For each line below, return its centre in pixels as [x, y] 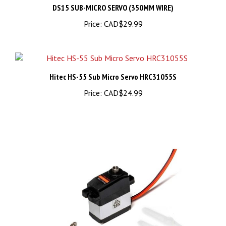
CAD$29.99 [122, 14]
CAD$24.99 [122, 83]
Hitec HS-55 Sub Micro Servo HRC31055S [113, 67]
